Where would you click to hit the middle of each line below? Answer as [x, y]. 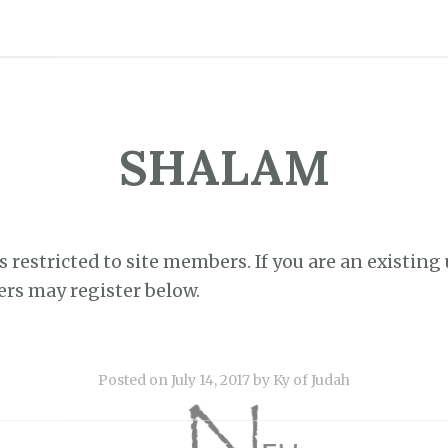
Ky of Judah [311, 379]
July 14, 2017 [210, 379]
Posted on [134, 379]
